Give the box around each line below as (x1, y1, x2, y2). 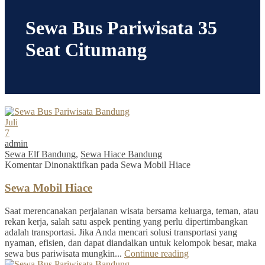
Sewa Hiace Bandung (80, 149, 162, 160)
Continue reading (124, 248, 189, 258)
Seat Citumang (25, 38, 147, 60)
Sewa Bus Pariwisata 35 (25, 17, 217, 38)
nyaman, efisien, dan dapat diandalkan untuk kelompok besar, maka (5, 237, 257, 248)
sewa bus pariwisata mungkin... (5, 248, 124, 258)
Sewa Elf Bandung (5, 149, 76, 160)
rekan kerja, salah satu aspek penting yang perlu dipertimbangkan (5, 216, 248, 227)
